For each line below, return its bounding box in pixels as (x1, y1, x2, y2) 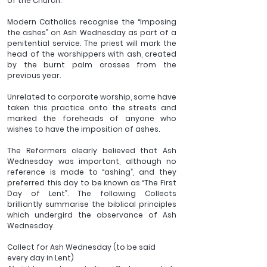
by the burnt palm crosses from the (7, 60, 176, 70)
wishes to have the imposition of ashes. (7, 124, 160, 135)
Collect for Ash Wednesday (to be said (7, 242, 157, 253)
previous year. (7, 70, 63, 81)
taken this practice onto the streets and (7, 103, 176, 113)
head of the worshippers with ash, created (7, 49, 176, 60)
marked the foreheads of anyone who (7, 113, 176, 124)
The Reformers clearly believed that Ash (7, 145, 176, 156)
